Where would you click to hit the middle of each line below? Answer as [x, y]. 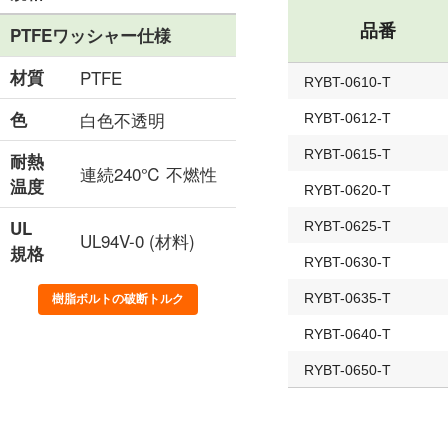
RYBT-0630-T [347, 262]
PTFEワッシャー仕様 [90, 35]
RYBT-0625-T [347, 226]
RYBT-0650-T [347, 370]
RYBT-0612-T [347, 118]
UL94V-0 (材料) [137, 240]
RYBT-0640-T [347, 334]
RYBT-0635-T [347, 298]
